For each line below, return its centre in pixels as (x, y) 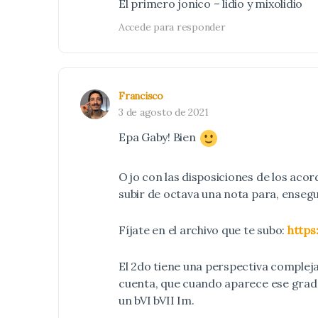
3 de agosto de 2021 (164, 112)
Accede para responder (172, 27)
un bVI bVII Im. (157, 300)
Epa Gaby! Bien (159, 137)
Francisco (141, 96)
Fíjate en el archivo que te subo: (203, 230)
